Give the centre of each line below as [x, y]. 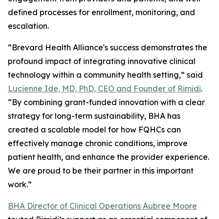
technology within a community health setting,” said [105, 75]
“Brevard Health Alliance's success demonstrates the [108, 47]
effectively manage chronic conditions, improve [98, 143]
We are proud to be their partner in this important [101, 171]
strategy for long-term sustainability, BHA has [94, 116]
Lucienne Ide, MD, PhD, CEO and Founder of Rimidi [104, 88]
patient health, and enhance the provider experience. [109, 157]
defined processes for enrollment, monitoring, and [101, 12]
